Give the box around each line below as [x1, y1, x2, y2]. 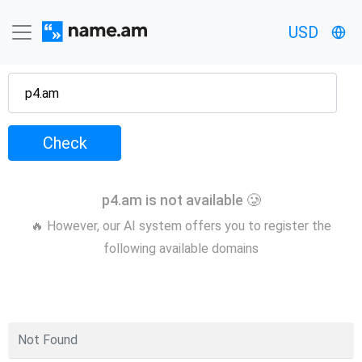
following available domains [103, 240, 259, 256]
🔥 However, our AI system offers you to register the [31, 217, 331, 234]
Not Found [18, 332, 78, 347]
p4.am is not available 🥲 [101, 191, 261, 208]
